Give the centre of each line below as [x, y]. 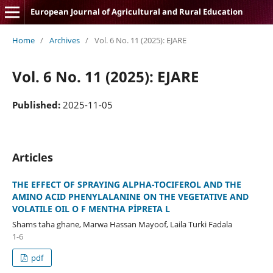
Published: [37, 105]
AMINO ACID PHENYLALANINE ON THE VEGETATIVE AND [130, 196]
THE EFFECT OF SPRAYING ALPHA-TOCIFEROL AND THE [126, 184]
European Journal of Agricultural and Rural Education [136, 12]
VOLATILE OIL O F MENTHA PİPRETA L [91, 208]
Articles [32, 157]
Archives [64, 40]
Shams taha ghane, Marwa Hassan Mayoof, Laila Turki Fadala [122, 224]
